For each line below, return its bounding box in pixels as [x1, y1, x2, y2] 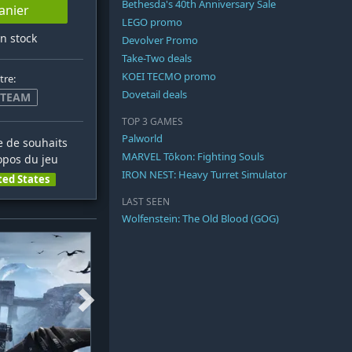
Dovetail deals [122, 87, 187, 102]
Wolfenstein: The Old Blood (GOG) [122, 211, 279, 226]
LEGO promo [122, 15, 182, 30]
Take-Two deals [122, 51, 192, 66]
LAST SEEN [122, 196, 170, 208]
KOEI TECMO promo [122, 69, 216, 84]
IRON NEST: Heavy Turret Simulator [122, 167, 287, 182]
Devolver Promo [122, 33, 198, 48]
